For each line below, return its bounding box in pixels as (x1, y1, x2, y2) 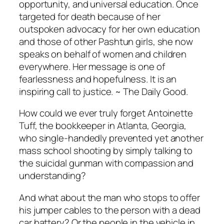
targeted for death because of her (19, 9, 160, 23)
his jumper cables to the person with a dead (19, 203, 200, 216)
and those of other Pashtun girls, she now (19, 34, 193, 48)
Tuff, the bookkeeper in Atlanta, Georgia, (19, 119, 186, 132)
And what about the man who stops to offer (19, 190, 200, 204)
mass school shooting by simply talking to (19, 144, 192, 157)
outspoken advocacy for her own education (19, 22, 200, 35)
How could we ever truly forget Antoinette (19, 106, 193, 120)
